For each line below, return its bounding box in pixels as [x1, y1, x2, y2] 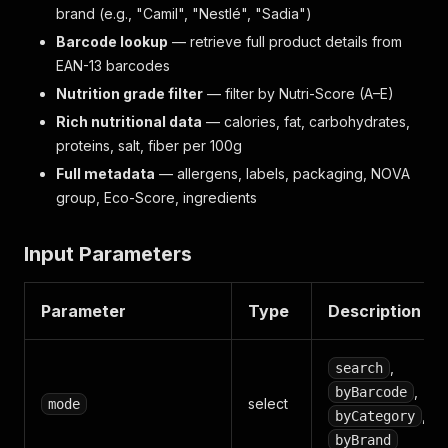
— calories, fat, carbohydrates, [202, 113, 410, 130]
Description [328, 301, 421, 321]
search [335, 360, 383, 376]
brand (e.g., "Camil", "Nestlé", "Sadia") [56, 5, 312, 22]
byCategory [335, 408, 415, 424]
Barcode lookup [56, 33, 168, 50]
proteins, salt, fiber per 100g [56, 137, 242, 154]
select [248, 395, 288, 412]
